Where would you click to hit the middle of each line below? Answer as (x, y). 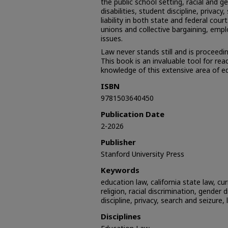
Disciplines (121, 216)
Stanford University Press (142, 154)
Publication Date (133, 114)
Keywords (120, 170)
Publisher (118, 142)
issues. (112, 38)
